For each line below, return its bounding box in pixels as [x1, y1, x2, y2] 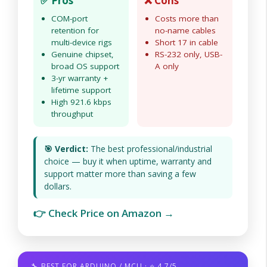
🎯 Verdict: [44, 143, 88, 154]
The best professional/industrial [88, 143, 212, 154]
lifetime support [51, 85, 111, 95]
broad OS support [51, 61, 119, 72]
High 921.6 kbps [51, 97, 111, 107]
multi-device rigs [51, 37, 112, 48]
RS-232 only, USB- [155, 49, 222, 60]
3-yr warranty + [51, 73, 108, 83]
